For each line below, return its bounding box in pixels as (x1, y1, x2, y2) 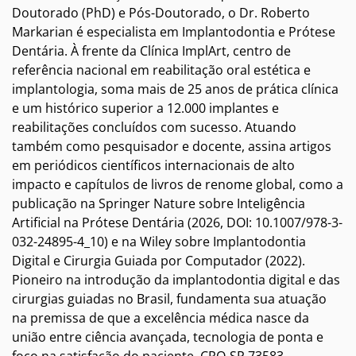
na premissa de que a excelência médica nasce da (12, 309, 309, 327)
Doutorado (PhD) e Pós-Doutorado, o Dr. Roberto (12, 4, 310, 22)
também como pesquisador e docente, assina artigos (12, 137, 331, 156)
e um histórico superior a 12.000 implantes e (12, 99, 279, 118)
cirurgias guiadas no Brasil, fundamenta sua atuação (12, 290, 327, 308)
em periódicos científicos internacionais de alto (12, 157, 295, 175)
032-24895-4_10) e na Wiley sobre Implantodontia (12, 233, 306, 251)
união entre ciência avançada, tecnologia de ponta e (12, 328, 323, 346)
